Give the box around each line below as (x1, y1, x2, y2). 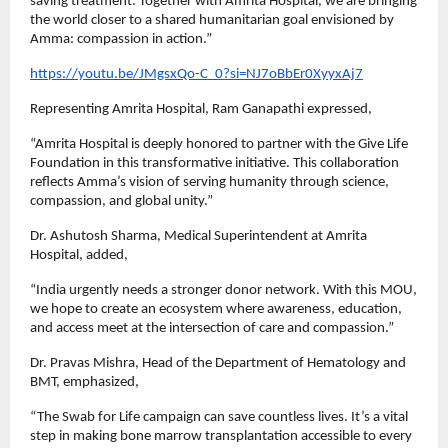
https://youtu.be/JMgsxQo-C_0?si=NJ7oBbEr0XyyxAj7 (30, 67, 363, 83)
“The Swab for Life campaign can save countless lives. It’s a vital (30, 410, 408, 426)
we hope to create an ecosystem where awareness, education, (30, 302, 402, 318)
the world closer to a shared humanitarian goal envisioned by (30, 13, 394, 29)
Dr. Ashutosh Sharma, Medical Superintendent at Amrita (30, 229, 367, 245)
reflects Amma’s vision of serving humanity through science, (30, 175, 389, 191)
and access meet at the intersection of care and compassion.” (30, 321, 394, 337)
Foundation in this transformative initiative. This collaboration (30, 156, 399, 172)
